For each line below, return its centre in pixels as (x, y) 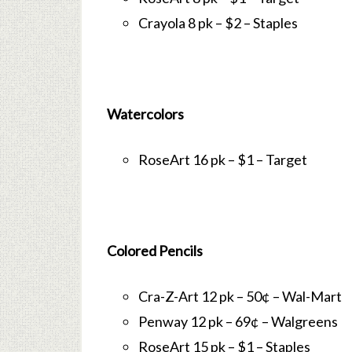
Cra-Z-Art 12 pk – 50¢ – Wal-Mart (240, 296)
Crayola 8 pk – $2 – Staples (218, 23)
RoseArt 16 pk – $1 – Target (223, 159)
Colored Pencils (155, 251)
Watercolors (145, 114)
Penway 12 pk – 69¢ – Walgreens (238, 321)
